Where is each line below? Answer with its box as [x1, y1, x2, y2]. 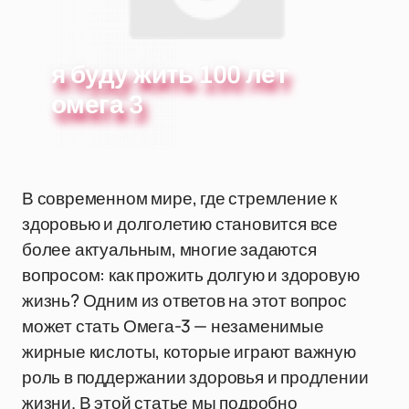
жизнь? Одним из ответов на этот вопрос [22, 288, 347, 312]
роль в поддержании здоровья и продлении [22, 365, 369, 389]
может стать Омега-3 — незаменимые [22, 314, 324, 338]
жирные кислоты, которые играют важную [22, 340, 356, 363]
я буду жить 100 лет [51, 60, 288, 89]
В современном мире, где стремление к [22, 186, 338, 210]
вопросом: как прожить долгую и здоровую [22, 263, 360, 287]
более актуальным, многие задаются [22, 237, 317, 261]
